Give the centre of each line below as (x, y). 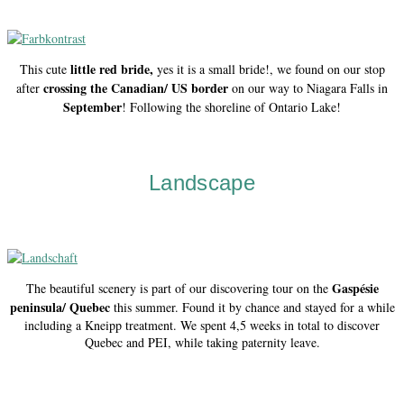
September (92, 106)
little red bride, (113, 69)
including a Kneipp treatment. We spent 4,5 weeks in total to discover (202, 325)
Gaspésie (355, 288)
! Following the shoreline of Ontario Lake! (231, 106)
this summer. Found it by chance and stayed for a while (252, 307)
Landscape (202, 182)
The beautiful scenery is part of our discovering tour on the (179, 288)
